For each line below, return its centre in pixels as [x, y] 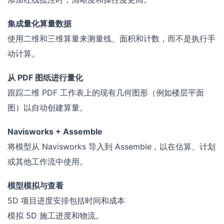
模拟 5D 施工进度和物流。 [55, 216]
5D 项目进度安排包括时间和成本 [66, 201]
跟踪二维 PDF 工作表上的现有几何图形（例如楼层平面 [106, 93]
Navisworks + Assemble [55, 132]
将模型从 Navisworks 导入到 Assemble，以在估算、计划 [111, 147]
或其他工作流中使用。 [47, 162]
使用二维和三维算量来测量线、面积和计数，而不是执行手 [111, 39]
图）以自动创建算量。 [47, 108]
